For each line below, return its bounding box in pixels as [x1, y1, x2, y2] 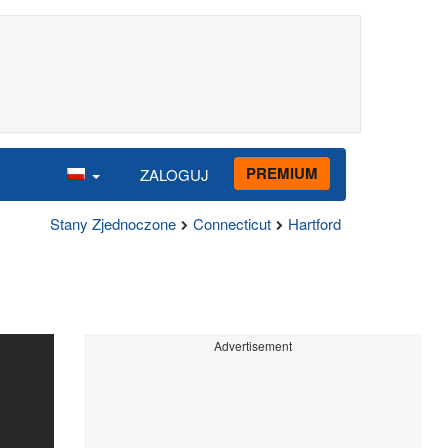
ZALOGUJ [140, 163, 209, 185]
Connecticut [193, 213, 271, 234]
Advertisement [213, 337, 292, 354]
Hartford [288, 213, 341, 234]
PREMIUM [246, 161, 318, 184]
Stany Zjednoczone [50, 213, 176, 234]
